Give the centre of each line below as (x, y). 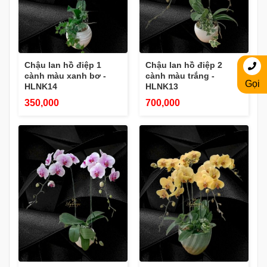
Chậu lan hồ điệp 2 (184, 65)
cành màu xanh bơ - (65, 76)
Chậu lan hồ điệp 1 (63, 65)
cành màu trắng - (180, 76)
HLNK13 (162, 87)
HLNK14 (41, 87)
